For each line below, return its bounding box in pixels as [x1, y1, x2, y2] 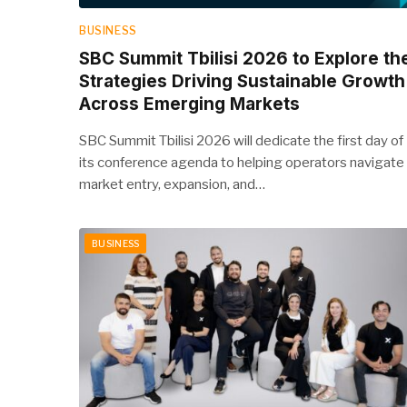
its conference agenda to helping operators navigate [79, 154, 404, 171]
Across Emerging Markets [79, 93, 300, 114]
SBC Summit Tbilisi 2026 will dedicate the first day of [79, 132, 403, 149]
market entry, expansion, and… [79, 175, 265, 193]
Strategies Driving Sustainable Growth [79, 70, 405, 92]
